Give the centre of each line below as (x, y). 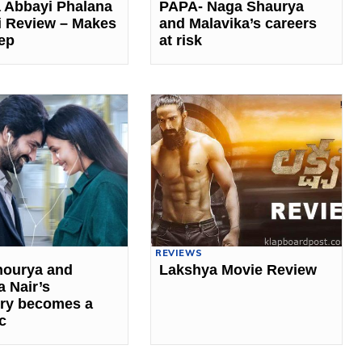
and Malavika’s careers (238, 23)
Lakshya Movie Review (238, 270)
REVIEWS (179, 253)
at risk (180, 40)
